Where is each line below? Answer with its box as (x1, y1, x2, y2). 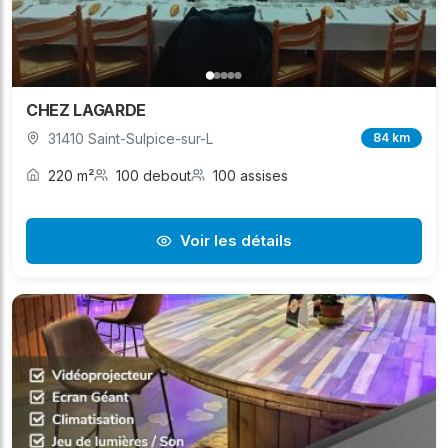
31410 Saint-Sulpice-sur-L (48, 129, 213, 147)
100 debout (116, 166, 191, 184)
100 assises (213, 166, 288, 184)
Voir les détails (180, 230, 292, 250)
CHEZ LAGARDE (26, 99, 147, 120)
